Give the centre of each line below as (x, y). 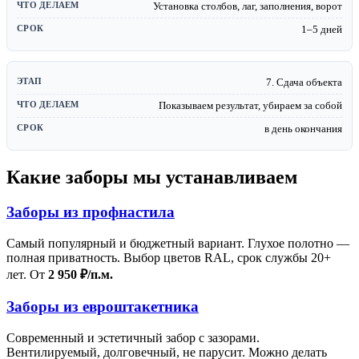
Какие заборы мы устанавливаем (152, 177)
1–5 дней (322, 29)
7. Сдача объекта (304, 82)
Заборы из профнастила (91, 212)
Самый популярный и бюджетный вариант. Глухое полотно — (178, 244)
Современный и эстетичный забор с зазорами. (133, 337)
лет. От (27, 275)
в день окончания (303, 128)
